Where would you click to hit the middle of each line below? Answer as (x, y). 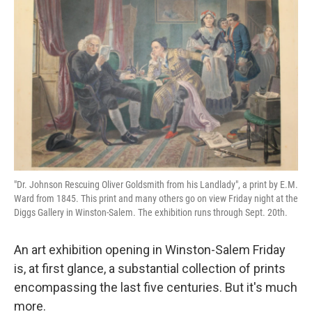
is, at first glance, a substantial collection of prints (150, 268)
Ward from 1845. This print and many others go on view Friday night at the (156, 198)
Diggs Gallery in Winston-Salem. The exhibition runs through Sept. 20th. (151, 212)
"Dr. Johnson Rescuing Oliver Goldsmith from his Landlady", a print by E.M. (156, 184)
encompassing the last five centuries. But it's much (156, 287)
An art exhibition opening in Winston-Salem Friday (150, 249)
